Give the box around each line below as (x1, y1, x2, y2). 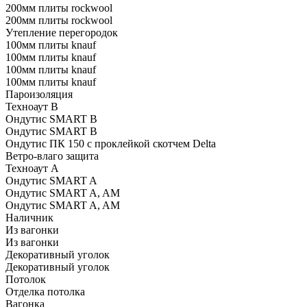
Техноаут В (5, 100, 58, 112)
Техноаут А (5, 162, 59, 174)
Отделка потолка (5, 285, 85, 297)
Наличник (5, 211, 53, 223)
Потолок (5, 273, 46, 285)
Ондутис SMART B (5, 112, 97, 125)
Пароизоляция (5, 88, 73, 100)
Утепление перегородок (5, 26, 118, 38)
